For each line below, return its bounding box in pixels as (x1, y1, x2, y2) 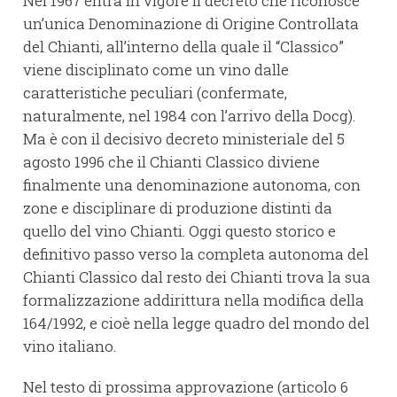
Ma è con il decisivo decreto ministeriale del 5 (23, 128, 345, 150)
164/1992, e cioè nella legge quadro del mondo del (23, 313, 370, 334)
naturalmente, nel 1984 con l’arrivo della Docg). (23, 105, 355, 127)
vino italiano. (23, 336, 116, 357)
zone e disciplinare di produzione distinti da (23, 198, 332, 219)
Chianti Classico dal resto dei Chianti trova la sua (23, 267, 370, 288)
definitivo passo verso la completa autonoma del (23, 244, 369, 265)
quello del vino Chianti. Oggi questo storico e (23, 221, 336, 242)
